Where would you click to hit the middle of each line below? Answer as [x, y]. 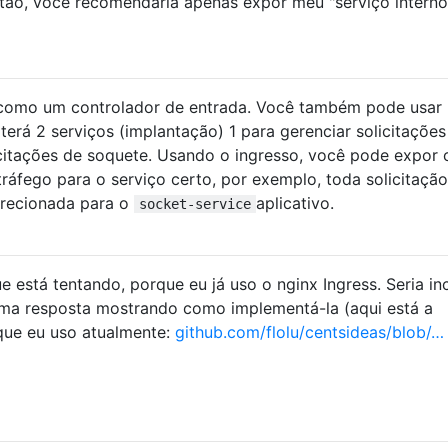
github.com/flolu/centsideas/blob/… [309, 332]
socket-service [195, 204]
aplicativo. [295, 203]
